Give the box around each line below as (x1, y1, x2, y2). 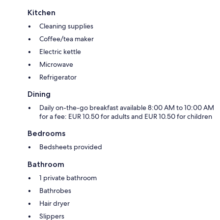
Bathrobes (39, 186, 71, 195)
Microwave (39, 60, 73, 69)
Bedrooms (27, 129, 65, 138)
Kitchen (27, 8, 55, 18)
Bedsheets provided (39, 142, 102, 152)
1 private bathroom (39, 173, 97, 183)
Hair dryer (39, 199, 70, 208)
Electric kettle (39, 47, 81, 56)
